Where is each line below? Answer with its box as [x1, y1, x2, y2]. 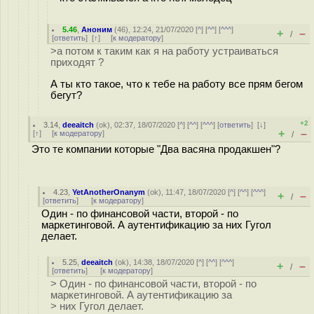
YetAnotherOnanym [72, 188, 146, 196]
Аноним [81, 25, 113, 34]
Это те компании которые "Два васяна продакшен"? [32, 144, 280, 155]
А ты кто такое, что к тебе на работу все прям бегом [50, 78, 303, 90]
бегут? [50, 89, 82, 101]
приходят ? [50, 57, 104, 68]
